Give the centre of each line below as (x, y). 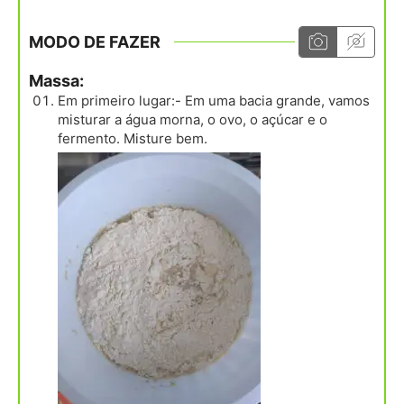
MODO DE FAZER (95, 41)
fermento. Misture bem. (133, 139)
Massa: (56, 81)
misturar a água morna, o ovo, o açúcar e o (193, 120)
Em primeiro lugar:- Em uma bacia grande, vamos (214, 101)
